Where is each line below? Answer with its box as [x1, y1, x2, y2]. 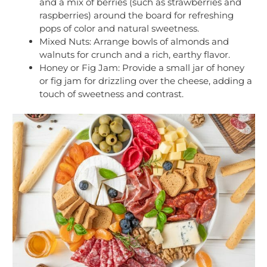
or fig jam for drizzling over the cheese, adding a [39, 74, 252, 86]
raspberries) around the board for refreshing [39, 9, 234, 21]
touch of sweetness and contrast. [39, 88, 184, 100]
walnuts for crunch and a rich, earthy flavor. [39, 48, 230, 60]
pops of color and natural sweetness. [39, 22, 199, 34]
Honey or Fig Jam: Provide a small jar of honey [39, 61, 244, 73]
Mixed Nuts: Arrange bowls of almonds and [39, 35, 229, 47]
